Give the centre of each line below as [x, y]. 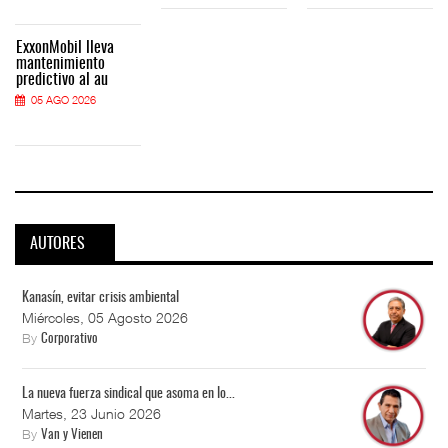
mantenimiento [60, 63]
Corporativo [69, 340]
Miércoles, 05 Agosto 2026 [105, 318]
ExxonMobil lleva [65, 47]
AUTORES [57, 244]
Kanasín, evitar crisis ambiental [100, 298]
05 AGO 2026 [63, 99]
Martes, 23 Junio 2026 [91, 414]
